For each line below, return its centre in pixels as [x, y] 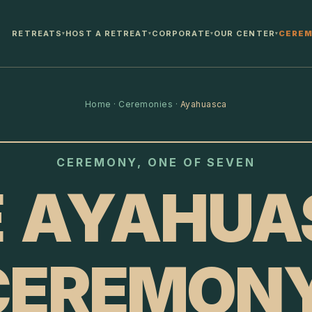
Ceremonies [146, 104]
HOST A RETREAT [107, 33]
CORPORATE [181, 33]
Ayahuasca [203, 104]
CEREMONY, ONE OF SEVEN [156, 162]
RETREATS [37, 33]
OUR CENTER [244, 33]
